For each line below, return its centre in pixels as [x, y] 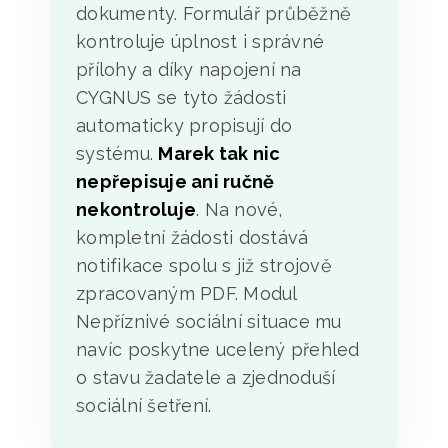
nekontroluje [136, 209]
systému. [117, 153]
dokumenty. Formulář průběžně [213, 13]
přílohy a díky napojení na [189, 69]
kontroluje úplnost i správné [200, 41]
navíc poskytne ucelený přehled [218, 349]
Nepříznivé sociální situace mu [209, 321]
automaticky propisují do [184, 125]
